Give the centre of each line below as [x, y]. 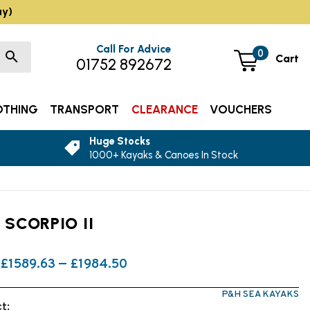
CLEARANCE [164, 110]
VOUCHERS [241, 110]
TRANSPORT [85, 110]
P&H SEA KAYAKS [260, 294]
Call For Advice [134, 49]
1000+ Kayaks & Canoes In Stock [164, 155]
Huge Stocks [120, 142]
